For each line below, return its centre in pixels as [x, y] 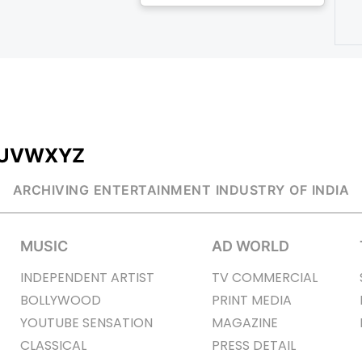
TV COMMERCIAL [265, 278]
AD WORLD [251, 246]
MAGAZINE [245, 323]
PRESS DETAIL [254, 346]
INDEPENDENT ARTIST [132, 278]
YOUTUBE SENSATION [117, 323]
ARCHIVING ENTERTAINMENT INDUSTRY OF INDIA [181, 190]
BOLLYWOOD [60, 301]
